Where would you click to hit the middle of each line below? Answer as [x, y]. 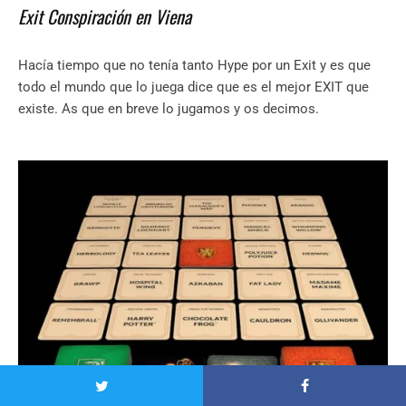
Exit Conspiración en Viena [105, 17]
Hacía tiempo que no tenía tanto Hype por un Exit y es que [194, 66]
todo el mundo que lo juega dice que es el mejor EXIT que [193, 87]
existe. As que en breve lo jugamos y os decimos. [170, 109]
